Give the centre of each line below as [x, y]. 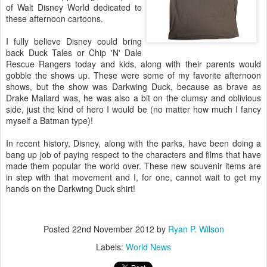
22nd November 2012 [113, 229]
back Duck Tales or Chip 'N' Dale [74, 52]
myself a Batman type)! [49, 120]
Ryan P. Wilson [196, 229]
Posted [58, 229]
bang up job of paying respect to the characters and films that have [133, 154]
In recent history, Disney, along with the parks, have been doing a [133, 143]
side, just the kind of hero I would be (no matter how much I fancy [133, 109]
